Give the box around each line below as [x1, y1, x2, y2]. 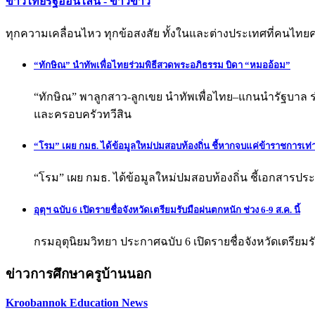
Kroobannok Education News [6, 297, 148, 309]
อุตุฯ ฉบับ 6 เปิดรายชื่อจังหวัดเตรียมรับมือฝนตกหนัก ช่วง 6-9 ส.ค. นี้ [34, 204, 300, 215]
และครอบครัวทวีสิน [34, 108, 131, 121]
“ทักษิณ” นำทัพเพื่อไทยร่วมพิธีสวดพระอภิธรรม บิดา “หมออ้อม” [34, 59, 290, 70]
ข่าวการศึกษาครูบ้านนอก [6, 266, 151, 281]
